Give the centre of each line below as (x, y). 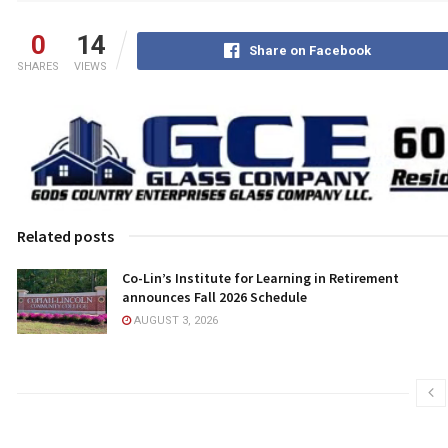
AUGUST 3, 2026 (174, 321)
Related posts (65, 236)
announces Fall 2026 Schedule (228, 297)
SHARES (38, 67)
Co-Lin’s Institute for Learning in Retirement (260, 278)
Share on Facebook (309, 51)
